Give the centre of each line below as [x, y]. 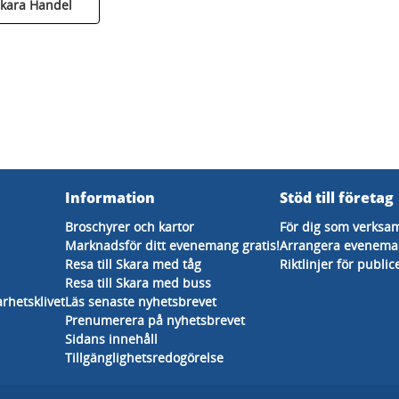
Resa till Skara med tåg [133, 264]
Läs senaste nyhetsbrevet [141, 301]
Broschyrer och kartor [130, 227]
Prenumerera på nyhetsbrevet [155, 320]
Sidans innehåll [111, 339]
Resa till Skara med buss [138, 283]
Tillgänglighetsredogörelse [144, 358]
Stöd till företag [337, 198]
